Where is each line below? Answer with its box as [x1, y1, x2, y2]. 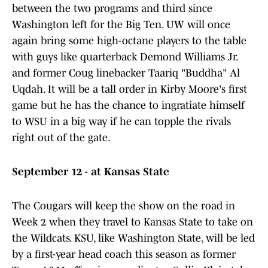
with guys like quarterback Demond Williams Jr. [12, 51, 237, 63]
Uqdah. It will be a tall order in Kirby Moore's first [12, 83, 247, 96]
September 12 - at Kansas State [12, 166, 169, 178]
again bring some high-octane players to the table [12, 35, 246, 47]
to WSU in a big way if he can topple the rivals [12, 115, 231, 128]
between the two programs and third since [12, 2, 212, 15]
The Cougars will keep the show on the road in [12, 200, 235, 212]
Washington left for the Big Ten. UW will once [12, 19, 230, 31]
